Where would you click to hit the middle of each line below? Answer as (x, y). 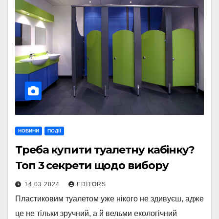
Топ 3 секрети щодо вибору (92, 165)
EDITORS (91, 184)
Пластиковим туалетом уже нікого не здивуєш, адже (109, 199)
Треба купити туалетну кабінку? (105, 150)
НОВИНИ (29, 131)
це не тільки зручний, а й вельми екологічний (96, 213)
